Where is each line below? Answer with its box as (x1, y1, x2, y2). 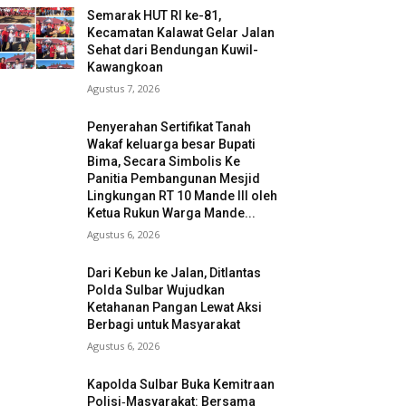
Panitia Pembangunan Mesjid (87, 171, 261, 187)
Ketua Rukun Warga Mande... (87, 206, 256, 221)
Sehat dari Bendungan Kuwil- (87, 43, 259, 58)
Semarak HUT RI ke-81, (87, 8, 222, 24)
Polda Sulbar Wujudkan (87, 283, 226, 298)
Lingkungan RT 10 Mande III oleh (87, 188, 278, 204)
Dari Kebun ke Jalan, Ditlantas (87, 266, 262, 281)
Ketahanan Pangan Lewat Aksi (87, 300, 263, 315)
